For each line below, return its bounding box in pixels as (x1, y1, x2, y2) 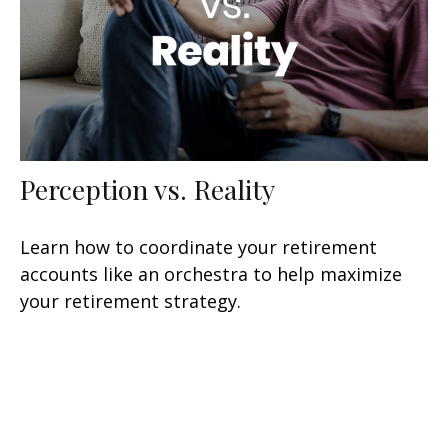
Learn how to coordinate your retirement (20, 235, 377, 260)
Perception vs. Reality (20, 171, 275, 208)
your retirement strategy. (20, 289, 241, 314)
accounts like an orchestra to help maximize (20, 262, 402, 287)
